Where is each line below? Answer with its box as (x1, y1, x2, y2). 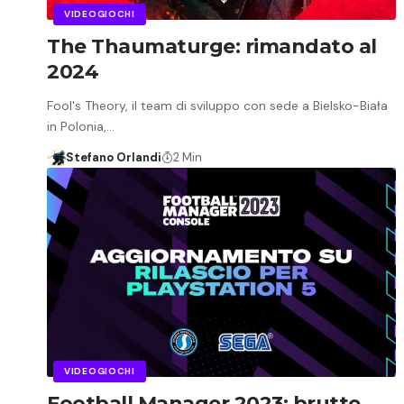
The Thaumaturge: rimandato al (47, 33, 377, 59)
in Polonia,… (47, 117, 115, 134)
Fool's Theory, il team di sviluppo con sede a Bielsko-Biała (47, 96, 388, 114)
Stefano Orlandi (65, 149, 161, 165)
